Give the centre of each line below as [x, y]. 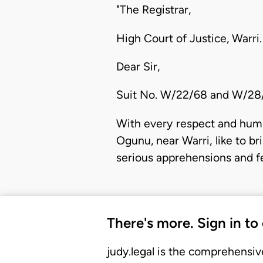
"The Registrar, [154, 10]
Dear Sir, [138, 67]
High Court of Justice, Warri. [189, 38]
